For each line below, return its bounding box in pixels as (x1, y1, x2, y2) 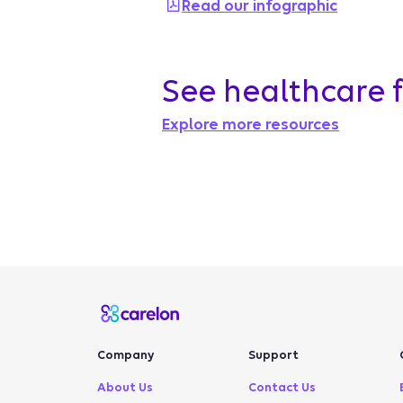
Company (97, 348, 154, 362)
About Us (97, 381, 161, 394)
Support (248, 348, 299, 362)
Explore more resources (162, 116, 339, 133)
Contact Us (248, 381, 324, 394)
